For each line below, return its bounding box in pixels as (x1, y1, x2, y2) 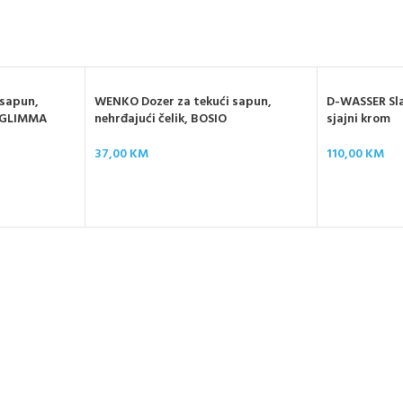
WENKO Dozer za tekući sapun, (94, 92, 272, 113)
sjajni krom (327, 109, 391, 130)
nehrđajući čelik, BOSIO (94, 109, 227, 130)
